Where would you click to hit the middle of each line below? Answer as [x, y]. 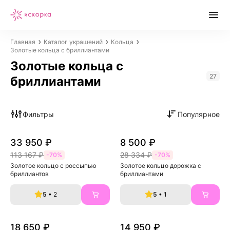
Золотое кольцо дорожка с [161, 166]
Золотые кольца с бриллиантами [60, 50]
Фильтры [38, 114]
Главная [23, 42]
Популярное [199, 114]
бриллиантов [30, 174]
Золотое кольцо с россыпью [54, 166]
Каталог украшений [73, 42]
